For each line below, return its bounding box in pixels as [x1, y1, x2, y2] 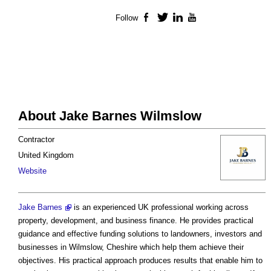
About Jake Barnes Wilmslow [18, 108, 201, 124]
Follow [116, 13, 138, 23]
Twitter [168, 13, 193, 23]
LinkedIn [183, 13, 216, 23]
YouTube [198, 13, 231, 23]
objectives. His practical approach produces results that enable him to [18, 256, 263, 266]
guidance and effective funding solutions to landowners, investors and [18, 229, 262, 239]
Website [18, 166, 47, 176]
